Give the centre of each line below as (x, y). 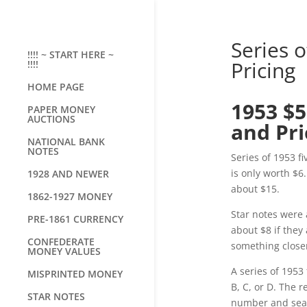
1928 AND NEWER (68, 174)
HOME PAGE (56, 87)
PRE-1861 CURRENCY (75, 219)
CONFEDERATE (61, 242)
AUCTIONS (51, 119)
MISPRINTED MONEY (75, 274)
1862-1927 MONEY (70, 196)
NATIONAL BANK (66, 142)
